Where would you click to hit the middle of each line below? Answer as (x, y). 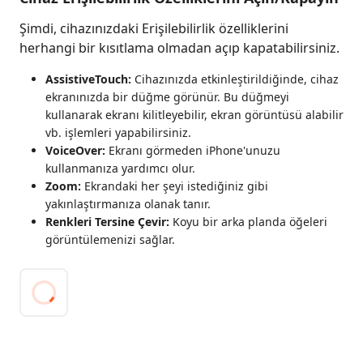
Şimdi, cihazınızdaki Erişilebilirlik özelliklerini (154, 28)
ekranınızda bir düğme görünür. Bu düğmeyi (167, 97)
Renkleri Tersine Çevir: (107, 222)
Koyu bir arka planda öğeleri (248, 222)
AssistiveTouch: (88, 79)
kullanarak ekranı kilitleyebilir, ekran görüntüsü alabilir (194, 115)
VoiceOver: (75, 150)
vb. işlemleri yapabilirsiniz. (118, 132)
